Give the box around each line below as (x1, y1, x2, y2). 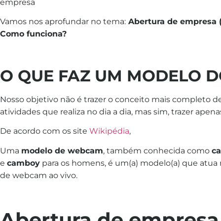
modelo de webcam (21, 146, 103, 155)
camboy (7, 158, 40, 168)
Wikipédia (89, 126, 129, 136)
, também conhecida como (103, 146, 212, 155)
